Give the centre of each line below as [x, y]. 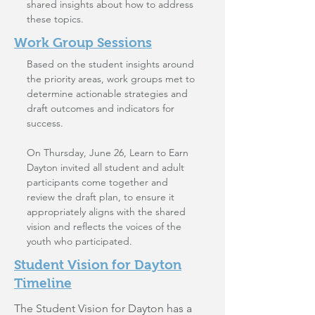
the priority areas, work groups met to [111, 79]
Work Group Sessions [83, 43]
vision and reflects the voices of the [104, 226]
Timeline [43, 283]
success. [46, 123]
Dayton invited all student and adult [105, 167]
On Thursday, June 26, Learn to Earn [108, 153]
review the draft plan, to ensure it [101, 197]
